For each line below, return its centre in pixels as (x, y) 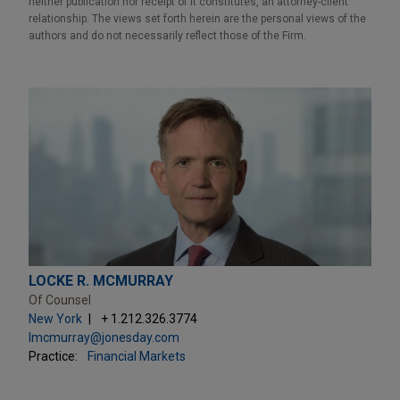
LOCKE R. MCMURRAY (101, 280)
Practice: (53, 356)
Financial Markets (137, 356)
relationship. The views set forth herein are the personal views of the (197, 18)
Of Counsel (60, 300)
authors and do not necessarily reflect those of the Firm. (167, 35)
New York (55, 318)
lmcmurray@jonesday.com (104, 337)
